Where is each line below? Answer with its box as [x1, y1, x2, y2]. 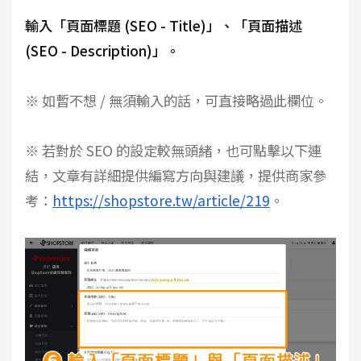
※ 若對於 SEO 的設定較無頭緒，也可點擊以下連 [25, 140, 322, 161]
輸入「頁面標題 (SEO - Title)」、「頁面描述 [25, 15, 302, 36]
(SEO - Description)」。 [25, 40, 180, 61]
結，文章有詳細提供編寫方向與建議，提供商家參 [25, 165, 326, 186]
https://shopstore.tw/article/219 [52, 190, 270, 211]
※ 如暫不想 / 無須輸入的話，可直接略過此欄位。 [25, 90, 328, 111]
